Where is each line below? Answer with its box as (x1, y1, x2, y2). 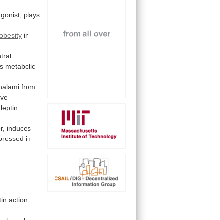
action (9, 196, 28, 204)
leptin (1, 103, 18, 111)
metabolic (5, 62, 36, 70)
